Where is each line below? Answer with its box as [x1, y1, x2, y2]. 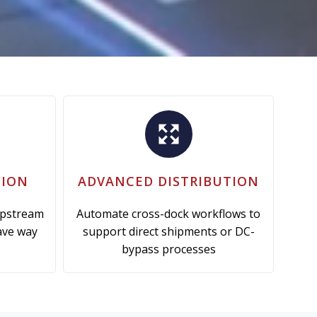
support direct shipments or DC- [82, 223, 255, 239]
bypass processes [121, 241, 216, 257]
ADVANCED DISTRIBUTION [78, 172, 259, 190]
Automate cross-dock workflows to [76, 205, 260, 221]
